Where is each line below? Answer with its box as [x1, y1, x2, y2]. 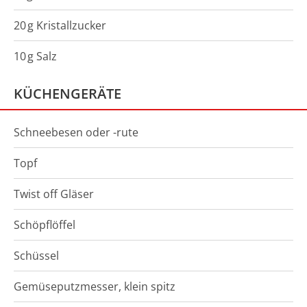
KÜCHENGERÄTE [14, 84, 121, 103]
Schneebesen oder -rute [14, 125, 138, 140]
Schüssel [14, 248, 59, 263]
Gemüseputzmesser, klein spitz [14, 279, 175, 294]
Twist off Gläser [14, 186, 94, 201]
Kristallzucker [34, 18, 106, 33]
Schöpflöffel [14, 217, 75, 232]
